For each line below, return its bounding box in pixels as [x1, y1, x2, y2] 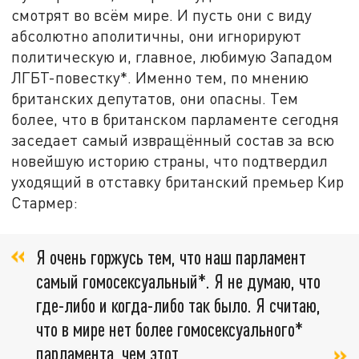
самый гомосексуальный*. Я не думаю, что [36, 268, 321, 292]
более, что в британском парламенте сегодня [11, 110, 340, 129]
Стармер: [11, 193, 79, 212]
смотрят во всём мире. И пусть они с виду [11, 6, 313, 25]
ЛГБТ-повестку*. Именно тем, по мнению [11, 68, 309, 87]
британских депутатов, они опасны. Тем [11, 89, 299, 108]
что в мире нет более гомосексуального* [36, 317, 303, 341]
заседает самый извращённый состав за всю [11, 131, 335, 150]
